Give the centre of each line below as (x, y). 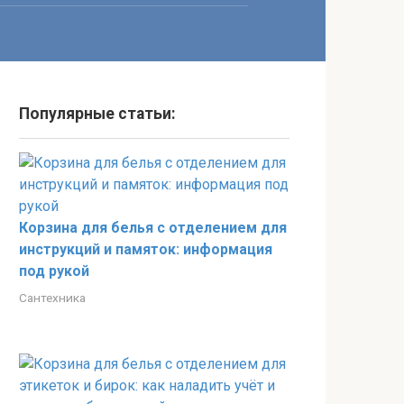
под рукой (54, 271)
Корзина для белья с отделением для (153, 228)
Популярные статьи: (97, 114)
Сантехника (52, 298)
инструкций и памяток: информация (146, 249)
